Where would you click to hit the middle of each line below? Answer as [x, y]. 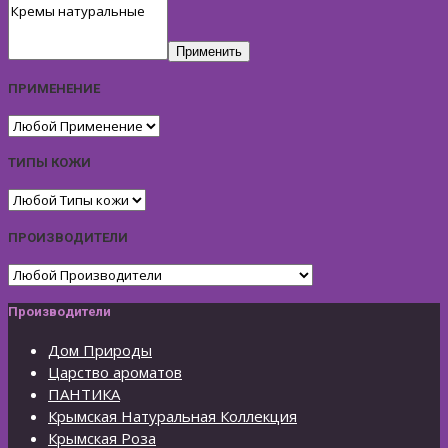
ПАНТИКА [84, 393]
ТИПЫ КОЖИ [49, 163]
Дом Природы [100, 349]
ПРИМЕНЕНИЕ [54, 88]
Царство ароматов [115, 371]
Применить [209, 52]
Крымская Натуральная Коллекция [172, 415]
